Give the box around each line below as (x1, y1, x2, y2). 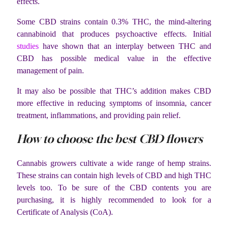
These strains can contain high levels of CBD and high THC (17, 170, 211, 180)
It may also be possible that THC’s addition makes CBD (17, 87, 211, 96)
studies (17, 42, 39, 51)
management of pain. (17, 66, 86, 75)
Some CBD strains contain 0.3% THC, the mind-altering (17, 17, 211, 26)
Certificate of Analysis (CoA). (17, 207, 113, 216)
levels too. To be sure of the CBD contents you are (17, 183, 211, 192)
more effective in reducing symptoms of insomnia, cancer (17, 99, 211, 108)
